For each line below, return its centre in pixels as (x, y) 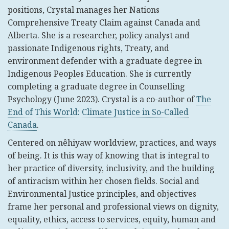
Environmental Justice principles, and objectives (102, 194)
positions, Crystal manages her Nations (84, 10)
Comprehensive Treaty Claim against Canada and (104, 22)
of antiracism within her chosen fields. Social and (104, 181)
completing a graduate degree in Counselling (96, 86)
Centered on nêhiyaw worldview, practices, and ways (112, 143)
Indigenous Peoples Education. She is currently (99, 74)
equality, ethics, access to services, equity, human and (112, 219)
